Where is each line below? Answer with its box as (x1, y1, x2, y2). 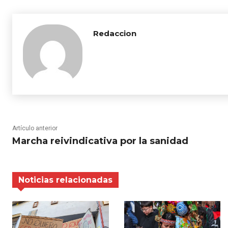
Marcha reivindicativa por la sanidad (12, 135, 188, 147)
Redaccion (93, 28, 136, 39)
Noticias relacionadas (18, 175, 112, 185)
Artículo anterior (12, 125, 58, 132)
